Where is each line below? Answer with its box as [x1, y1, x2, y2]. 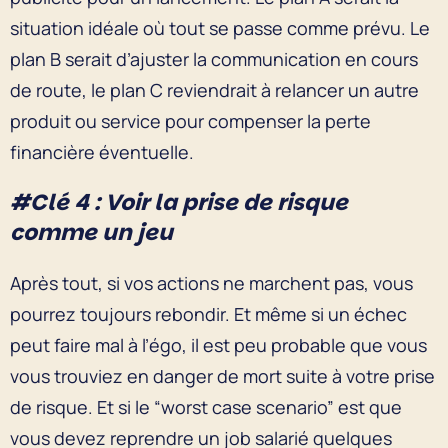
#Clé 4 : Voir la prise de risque [10, 186, 348, 218]
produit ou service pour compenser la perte [10, 108, 371, 133]
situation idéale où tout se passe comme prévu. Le [10, 15, 430, 40]
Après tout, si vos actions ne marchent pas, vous [10, 270, 413, 295]
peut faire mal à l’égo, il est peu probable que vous [10, 332, 427, 357]
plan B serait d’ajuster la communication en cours [10, 46, 418, 71]
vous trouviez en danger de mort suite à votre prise [10, 363, 435, 388]
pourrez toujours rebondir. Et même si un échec [10, 301, 407, 326]
